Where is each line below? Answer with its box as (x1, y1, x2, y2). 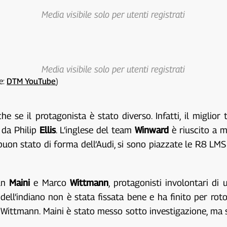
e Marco (33, 177, 70, 188)
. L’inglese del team (56, 124, 135, 135)
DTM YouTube (7, 76, 56, 86)
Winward (134, 124, 172, 135)
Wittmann (70, 177, 109, 188)
